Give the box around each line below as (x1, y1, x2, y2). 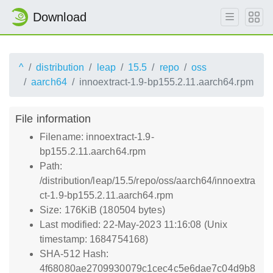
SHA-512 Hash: (40, 249, 109, 259)
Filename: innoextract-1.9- (40, 132, 154, 142)
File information (15, 112, 91, 125)
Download (33, 10, 87, 24)
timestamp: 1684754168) (40, 234, 149, 244)
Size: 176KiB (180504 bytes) (40, 205, 165, 215)
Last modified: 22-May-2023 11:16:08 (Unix (40, 219, 228, 230)
